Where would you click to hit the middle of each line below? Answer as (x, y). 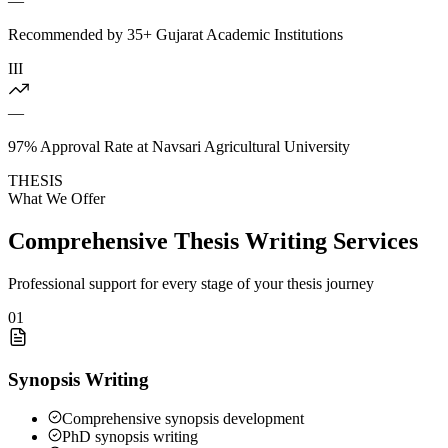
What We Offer (56, 198)
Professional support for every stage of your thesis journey (191, 283)
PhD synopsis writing (130, 437)
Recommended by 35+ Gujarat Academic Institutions (175, 34)
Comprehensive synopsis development (183, 419)
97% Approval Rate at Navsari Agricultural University (179, 146)
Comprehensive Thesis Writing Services (213, 240)
